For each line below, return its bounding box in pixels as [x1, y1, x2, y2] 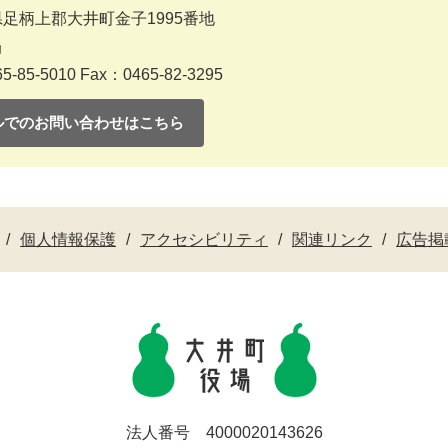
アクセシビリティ [140, 230, 268, 248]
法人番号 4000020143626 [125, 423, 323, 441]
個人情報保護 [20, 230, 116, 248]
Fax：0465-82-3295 [80, 65, 223, 83]
